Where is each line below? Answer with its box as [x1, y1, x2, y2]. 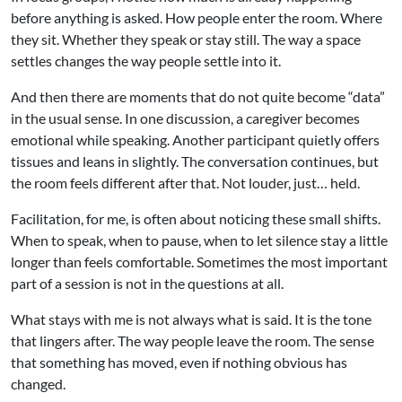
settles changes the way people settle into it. [11, 52, 281, 70]
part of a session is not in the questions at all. [11, 275, 284, 293]
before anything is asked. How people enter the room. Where [11, 9, 382, 27]
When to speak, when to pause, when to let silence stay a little [11, 232, 388, 249]
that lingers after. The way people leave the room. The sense [11, 332, 374, 350]
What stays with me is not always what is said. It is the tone [11, 310, 371, 328]
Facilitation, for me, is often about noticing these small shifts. [11, 210, 380, 228]
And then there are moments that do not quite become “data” [11, 88, 385, 106]
